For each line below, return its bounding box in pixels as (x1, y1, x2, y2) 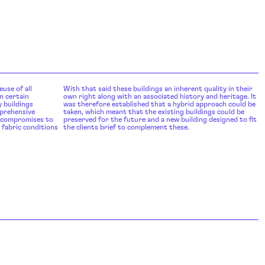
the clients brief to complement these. (63, 124, 189, 131)
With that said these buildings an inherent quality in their (63, 85, 253, 93)
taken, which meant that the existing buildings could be (63, 108, 244, 116)
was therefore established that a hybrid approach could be (63, 101, 256, 108)
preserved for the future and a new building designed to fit (63, 116, 257, 124)
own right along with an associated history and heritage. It (63, 93, 256, 101)
